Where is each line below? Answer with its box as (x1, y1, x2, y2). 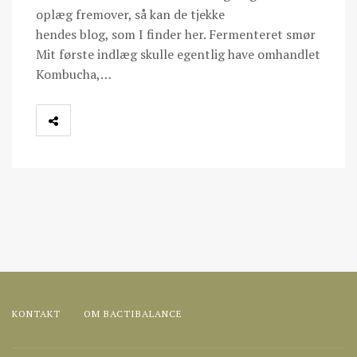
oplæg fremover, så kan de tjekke (36, 6, 225, 24)
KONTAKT (12, 308, 61, 320)
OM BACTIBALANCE (84, 308, 182, 320)
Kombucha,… (36, 65, 112, 84)
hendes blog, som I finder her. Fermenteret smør (36, 25, 316, 44)
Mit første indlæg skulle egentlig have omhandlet (36, 45, 320, 64)
